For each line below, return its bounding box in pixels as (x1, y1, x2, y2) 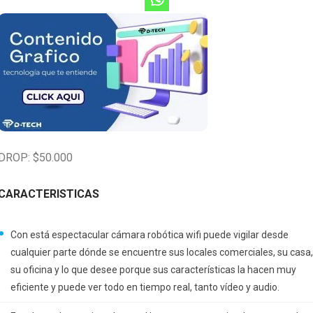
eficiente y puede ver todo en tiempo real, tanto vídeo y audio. (10, 282, 279, 293)
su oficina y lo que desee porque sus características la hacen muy (10, 264, 296, 275)
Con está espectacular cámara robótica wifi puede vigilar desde (10, 229, 289, 240)
